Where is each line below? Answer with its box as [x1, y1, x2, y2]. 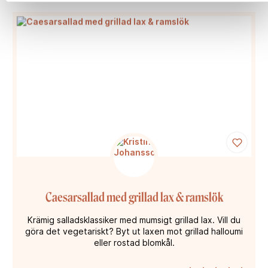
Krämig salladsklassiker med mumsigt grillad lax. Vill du [28, 215, 240, 226]
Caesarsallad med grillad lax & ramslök [45, 190, 223, 205]
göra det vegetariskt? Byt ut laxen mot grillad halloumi [25, 226, 243, 237]
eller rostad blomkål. [93, 237, 175, 248]
